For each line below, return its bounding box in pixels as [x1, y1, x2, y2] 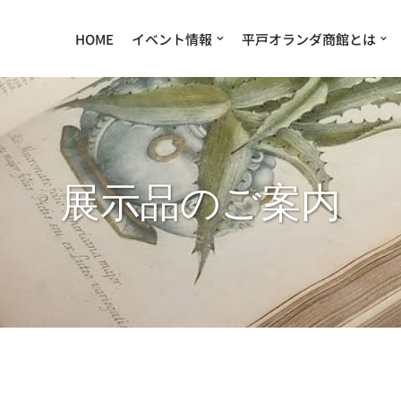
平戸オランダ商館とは [241, 29, 376, 48]
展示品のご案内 [60, 177, 341, 226]
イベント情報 [132, 29, 212, 48]
